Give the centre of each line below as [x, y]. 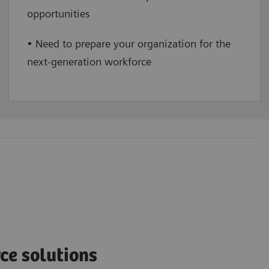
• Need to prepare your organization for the [129, 44]
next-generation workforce [89, 62]
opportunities [59, 14]
